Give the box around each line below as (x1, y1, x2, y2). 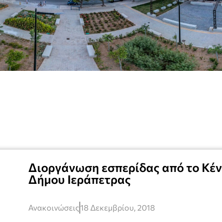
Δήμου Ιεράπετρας (28, 172, 131, 186)
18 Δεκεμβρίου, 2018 (80, 203, 155, 212)
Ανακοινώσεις (28, 203, 79, 212)
